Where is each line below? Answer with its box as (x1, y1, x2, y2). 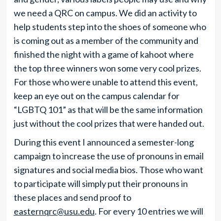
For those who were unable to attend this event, (13, 76, 198, 87)
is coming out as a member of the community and (13, 35, 198, 46)
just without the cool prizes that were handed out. (13, 117, 204, 129)
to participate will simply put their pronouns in (13, 178, 188, 189)
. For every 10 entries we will (94, 205, 203, 217)
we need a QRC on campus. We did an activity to (13, 7, 197, 18)
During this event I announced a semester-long (13, 136, 194, 147)
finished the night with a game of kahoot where (13, 48, 194, 60)
